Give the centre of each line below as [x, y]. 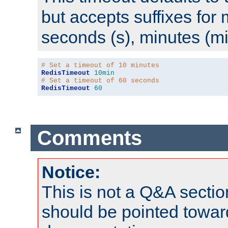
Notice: [71, 172]
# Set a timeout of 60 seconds [100, 81]
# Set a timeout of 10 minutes [100, 66]
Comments [89, 138]
